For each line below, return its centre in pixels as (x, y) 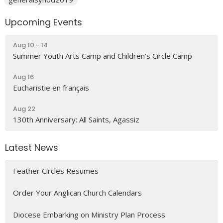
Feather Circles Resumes (56, 171)
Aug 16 (23, 77)
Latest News (32, 147)
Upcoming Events (44, 22)
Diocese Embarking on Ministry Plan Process (89, 215)
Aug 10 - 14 (30, 45)
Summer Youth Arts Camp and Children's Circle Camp (103, 56)
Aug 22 (24, 109)
